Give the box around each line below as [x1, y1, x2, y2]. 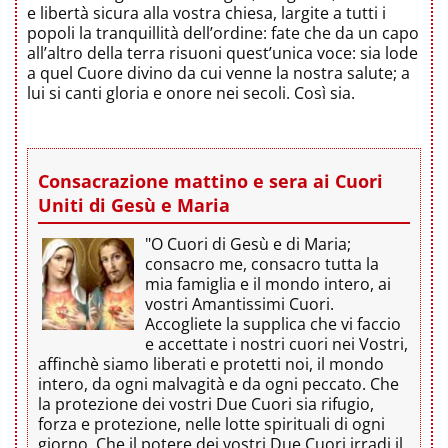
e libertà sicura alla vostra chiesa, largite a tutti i [27, 2, 386, 25]
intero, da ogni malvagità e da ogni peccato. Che [38, 373, 399, 396]
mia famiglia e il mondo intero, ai [145, 273, 391, 296]
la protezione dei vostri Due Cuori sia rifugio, [38, 393, 374, 416]
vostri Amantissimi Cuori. [145, 293, 334, 316]
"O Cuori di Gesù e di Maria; [145, 233, 351, 256]
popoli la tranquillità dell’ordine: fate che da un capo [27, 22, 419, 45]
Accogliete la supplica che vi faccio [145, 313, 401, 336]
